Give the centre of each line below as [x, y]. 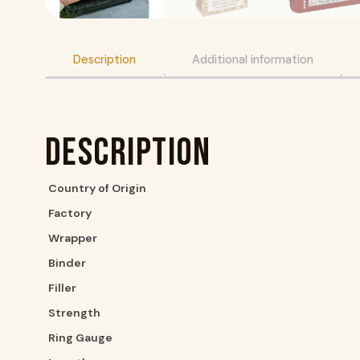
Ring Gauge [80, 338]
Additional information [253, 60]
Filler [62, 288]
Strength [74, 313]
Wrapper [73, 238]
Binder [67, 263]
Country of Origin [97, 188]
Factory [70, 213]
